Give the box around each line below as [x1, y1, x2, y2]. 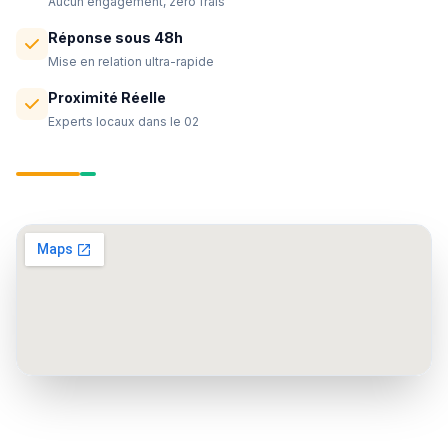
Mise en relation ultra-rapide [48, 54, 214, 69]
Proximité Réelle [48, 89, 166, 106]
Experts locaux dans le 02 [48, 114, 199, 129]
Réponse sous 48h [48, 29, 183, 46]
